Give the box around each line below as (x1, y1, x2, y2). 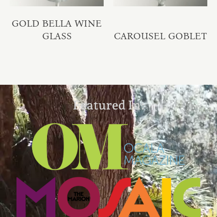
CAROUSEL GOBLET (114, 30, 207, 42)
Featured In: (72, 97, 145, 112)
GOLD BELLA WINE (12, 17, 102, 29)
